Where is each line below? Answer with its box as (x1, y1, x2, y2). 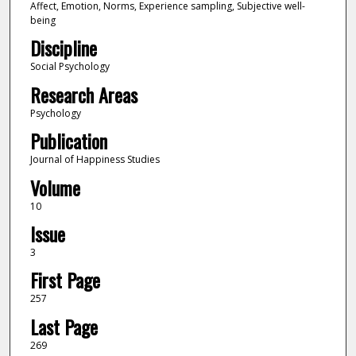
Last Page (29, 311, 98, 341)
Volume (29, 172, 80, 202)
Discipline (29, 33, 97, 63)
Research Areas (29, 79, 137, 109)
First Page (29, 265, 100, 295)
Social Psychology (29, 60, 110, 74)
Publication (29, 126, 107, 156)
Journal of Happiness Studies (29, 153, 160, 167)
